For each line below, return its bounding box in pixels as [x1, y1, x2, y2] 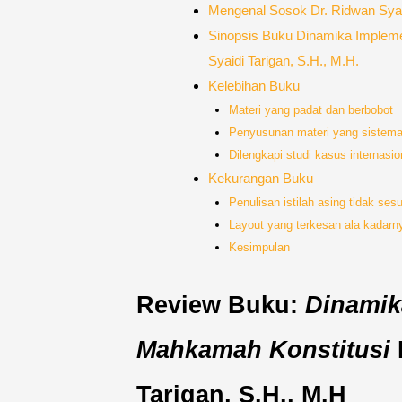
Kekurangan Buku [207, 170, 313, 186]
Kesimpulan [228, 240, 290, 254]
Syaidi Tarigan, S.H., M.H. [207, 53, 359, 68]
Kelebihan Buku [207, 78, 300, 93]
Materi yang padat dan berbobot [228, 102, 393, 117]
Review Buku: [136, 291, 305, 319]
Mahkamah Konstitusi [136, 336, 390, 363]
